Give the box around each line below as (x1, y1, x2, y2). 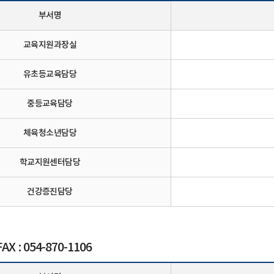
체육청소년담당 (23, 128, 77, 138)
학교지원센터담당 (19, 157, 81, 168)
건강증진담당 (27, 187, 73, 197)
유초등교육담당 (23, 69, 77, 80)
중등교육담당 (27, 98, 73, 109)
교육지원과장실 (23, 40, 77, 50)
